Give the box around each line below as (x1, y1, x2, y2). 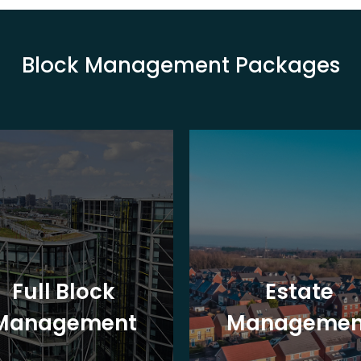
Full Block (12, 277, 114, 306)
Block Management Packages (21, 51, 340, 80)
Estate (265, 277, 334, 306)
